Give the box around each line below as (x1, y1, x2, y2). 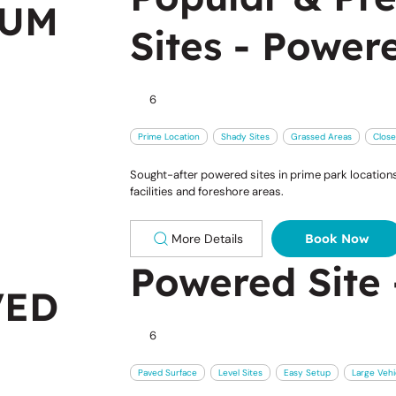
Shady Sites (220, 131, 270, 143)
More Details (171, 230, 243, 247)
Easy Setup (283, 367, 331, 379)
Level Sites (217, 367, 263, 379)
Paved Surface (137, 367, 197, 379)
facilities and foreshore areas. (129, 183, 284, 199)
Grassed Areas (290, 131, 352, 143)
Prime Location (137, 131, 200, 143)
